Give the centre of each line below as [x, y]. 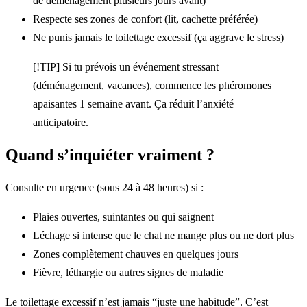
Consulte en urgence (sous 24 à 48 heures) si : [105, 187]
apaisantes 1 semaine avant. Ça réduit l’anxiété [133, 104]
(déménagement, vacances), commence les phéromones [152, 86]
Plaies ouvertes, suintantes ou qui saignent [123, 217]
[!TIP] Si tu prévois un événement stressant [126, 67]
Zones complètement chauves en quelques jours [136, 254]
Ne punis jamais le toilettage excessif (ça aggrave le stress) [158, 38]
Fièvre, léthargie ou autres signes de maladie [128, 272]
